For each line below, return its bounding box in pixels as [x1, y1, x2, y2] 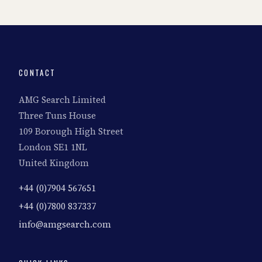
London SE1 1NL [19, 141, 87, 153]
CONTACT [19, 67, 56, 78]
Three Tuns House [19, 109, 96, 122]
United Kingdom [19, 157, 89, 169]
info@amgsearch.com [19, 218, 111, 230]
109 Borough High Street [19, 125, 123, 137]
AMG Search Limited [19, 94, 106, 106]
